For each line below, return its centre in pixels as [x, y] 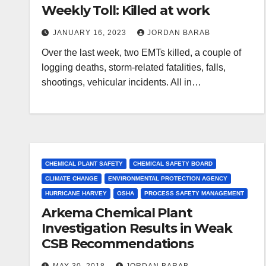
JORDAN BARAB [179, 33]
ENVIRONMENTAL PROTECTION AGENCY [168, 178]
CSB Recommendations [118, 244]
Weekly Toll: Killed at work [126, 10]
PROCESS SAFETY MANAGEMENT [194, 193]
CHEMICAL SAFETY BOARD [173, 164]
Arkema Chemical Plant [117, 213]
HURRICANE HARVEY [76, 193]
